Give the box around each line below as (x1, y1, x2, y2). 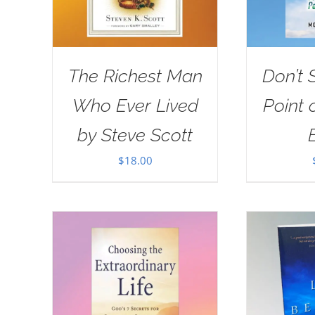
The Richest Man (67, 65, 202, 86)
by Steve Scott (77, 124, 193, 146)
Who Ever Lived (72, 94, 198, 116)
